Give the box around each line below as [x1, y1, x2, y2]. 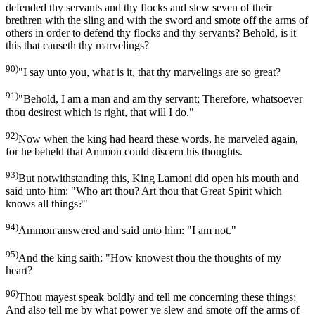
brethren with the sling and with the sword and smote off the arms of [6, 13, 308, 26]
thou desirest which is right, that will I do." [6, 105, 194, 118]
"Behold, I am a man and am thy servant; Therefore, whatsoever [18, 93, 302, 105]
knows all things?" [6, 198, 88, 210]
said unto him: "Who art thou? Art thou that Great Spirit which [6, 185, 282, 198]
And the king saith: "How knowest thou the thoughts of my [18, 251, 281, 264]
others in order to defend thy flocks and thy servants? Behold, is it [6, 26, 296, 39]
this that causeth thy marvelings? [6, 39, 149, 51]
